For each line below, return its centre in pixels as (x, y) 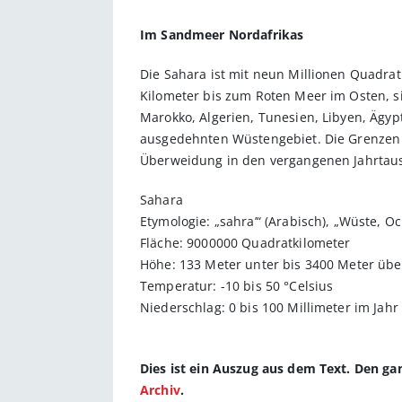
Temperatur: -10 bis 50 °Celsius (237, 285)
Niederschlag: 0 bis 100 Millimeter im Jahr (269, 307)
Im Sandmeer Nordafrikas (222, 34)
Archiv (160, 389)
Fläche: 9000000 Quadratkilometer (245, 242)
